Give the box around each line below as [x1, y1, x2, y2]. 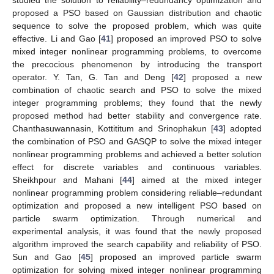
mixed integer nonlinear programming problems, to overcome [12, 46, 262, 57]
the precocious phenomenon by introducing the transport [12, 59, 262, 70]
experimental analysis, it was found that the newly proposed [12, 226, 262, 237]
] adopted [223, 124, 262, 134]
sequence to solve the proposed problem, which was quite [12, 21, 262, 31]
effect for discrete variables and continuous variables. [12, 162, 262, 172]
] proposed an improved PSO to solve [111, 34, 262, 44]
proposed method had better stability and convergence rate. [12, 111, 262, 121]
